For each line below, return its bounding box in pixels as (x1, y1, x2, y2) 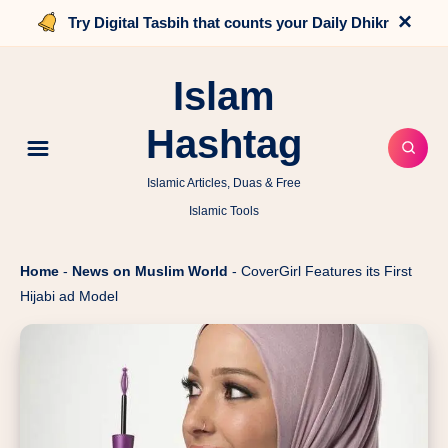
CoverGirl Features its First (241, 263, 412, 279)
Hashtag (146, 122, 302, 166)
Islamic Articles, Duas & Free (147, 176, 301, 190)
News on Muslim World (72, 263, 228, 279)
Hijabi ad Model (20, 288, 118, 304)
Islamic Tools (189, 204, 259, 218)
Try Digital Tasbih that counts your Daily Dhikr (67, 14, 389, 31)
